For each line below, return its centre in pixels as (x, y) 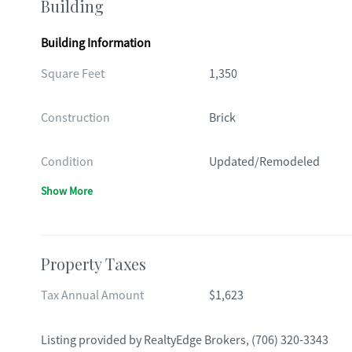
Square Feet (73, 74)
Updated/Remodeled (264, 162)
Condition (67, 162)
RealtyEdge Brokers (195, 340)
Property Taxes (93, 264)
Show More (67, 191)
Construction (75, 118)
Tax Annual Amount (92, 295)
